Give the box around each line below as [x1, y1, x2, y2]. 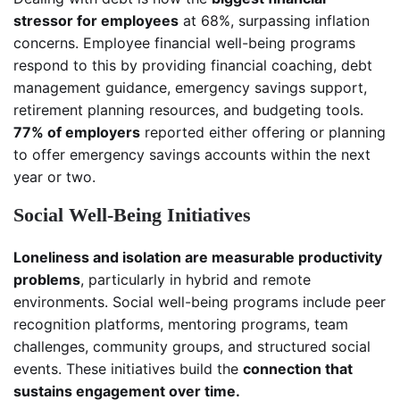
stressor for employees [13, 12, 179, 30]
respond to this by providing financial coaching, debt [13, 56, 372, 75]
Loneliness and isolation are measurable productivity [13, 248, 382, 267]
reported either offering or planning [140, 123, 386, 142]
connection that [243, 360, 353, 379]
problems [13, 271, 80, 289]
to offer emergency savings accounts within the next [13, 146, 371, 164]
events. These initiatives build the [13, 360, 243, 379]
